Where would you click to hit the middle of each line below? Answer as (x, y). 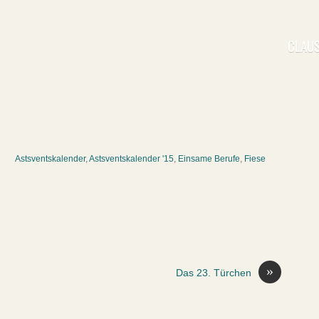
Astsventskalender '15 (131, 159)
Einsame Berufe (209, 159)
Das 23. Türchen (214, 273)
